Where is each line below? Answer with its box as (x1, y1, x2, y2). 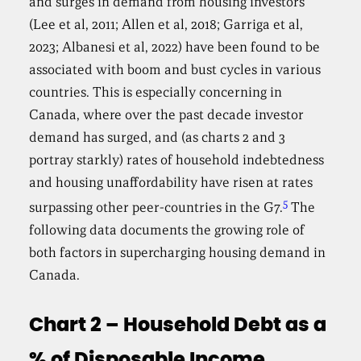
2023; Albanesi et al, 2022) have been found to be (29, 39, 321, 56)
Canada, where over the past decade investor (29, 106, 305, 124)
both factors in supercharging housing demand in (29, 244, 326, 262)
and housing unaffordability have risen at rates (29, 174, 313, 192)
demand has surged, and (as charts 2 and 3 (29, 129, 286, 147)
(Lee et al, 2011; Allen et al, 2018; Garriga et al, (29, 16, 304, 34)
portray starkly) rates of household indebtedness (29, 151, 325, 169)
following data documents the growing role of (29, 222, 305, 239)
